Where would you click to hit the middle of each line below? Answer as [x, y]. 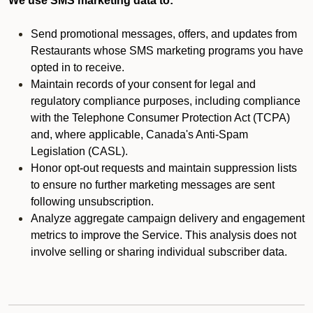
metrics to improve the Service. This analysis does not [163, 235]
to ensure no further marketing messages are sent [153, 185]
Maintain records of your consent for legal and [143, 84]
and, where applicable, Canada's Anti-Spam [139, 134]
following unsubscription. [92, 202]
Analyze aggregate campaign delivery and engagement [168, 218]
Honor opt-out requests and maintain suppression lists [164, 168]
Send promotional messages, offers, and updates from [164, 34]
